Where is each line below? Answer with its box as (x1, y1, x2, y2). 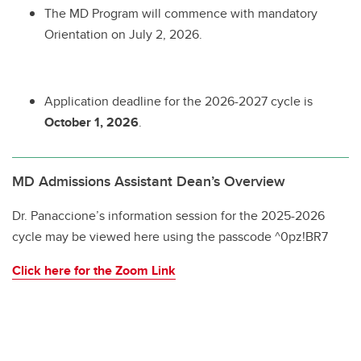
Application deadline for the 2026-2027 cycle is (44, 92, 313, 111)
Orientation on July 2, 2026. (44, 25, 202, 44)
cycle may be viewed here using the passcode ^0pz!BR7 (12, 227, 331, 247)
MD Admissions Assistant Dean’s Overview (12, 171, 285, 193)
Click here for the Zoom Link (12, 261, 176, 280)
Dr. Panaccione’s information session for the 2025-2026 (12, 206, 325, 226)
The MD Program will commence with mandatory (44, 4, 317, 23)
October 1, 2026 (44, 113, 139, 132)
